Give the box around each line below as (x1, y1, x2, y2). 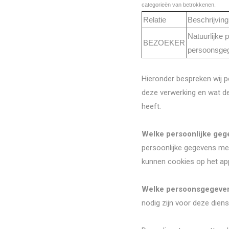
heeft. (142, 102, 161, 111)
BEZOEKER (143, 38, 185, 47)
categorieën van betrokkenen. (142, 2, 216, 8)
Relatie (143, 15, 166, 24)
